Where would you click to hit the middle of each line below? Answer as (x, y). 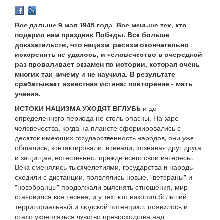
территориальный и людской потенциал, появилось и (101, 206)
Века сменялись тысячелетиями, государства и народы (104, 167)
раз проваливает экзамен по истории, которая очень (107, 64)
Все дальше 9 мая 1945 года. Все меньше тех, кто (101, 25)
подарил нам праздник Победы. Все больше (92, 35)
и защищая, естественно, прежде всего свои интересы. (104, 157)
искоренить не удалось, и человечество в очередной (109, 54)
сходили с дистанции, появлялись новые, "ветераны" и (103, 177)
